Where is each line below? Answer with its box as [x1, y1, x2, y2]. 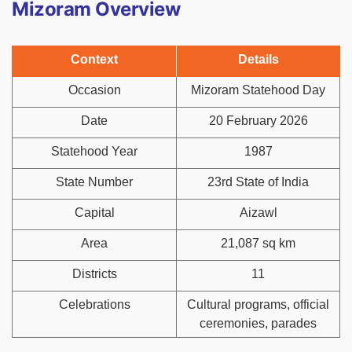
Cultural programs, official [187, 298, 329, 312]
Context [71, 53, 118, 67]
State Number [56, 175, 133, 189]
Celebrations [58, 298, 130, 312]
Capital [74, 206, 115, 220]
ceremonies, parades [200, 317, 317, 331]
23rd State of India [207, 175, 309, 189]
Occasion [68, 83, 121, 97]
